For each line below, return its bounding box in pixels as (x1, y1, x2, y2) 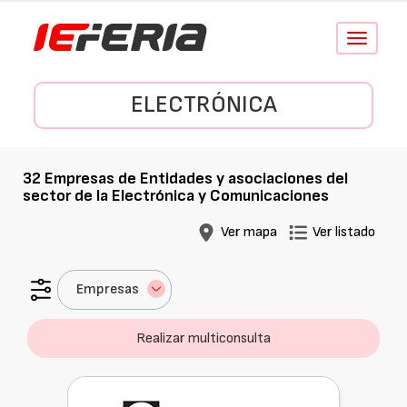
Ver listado (313, 223, 375, 241)
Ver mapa (221, 223, 277, 241)
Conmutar (355, 32, 405, 45)
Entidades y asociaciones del (140, 169, 348, 188)
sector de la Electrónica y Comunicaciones (23, 186, 329, 205)
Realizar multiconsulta (136, 330, 271, 347)
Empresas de (41, 169, 140, 188)
